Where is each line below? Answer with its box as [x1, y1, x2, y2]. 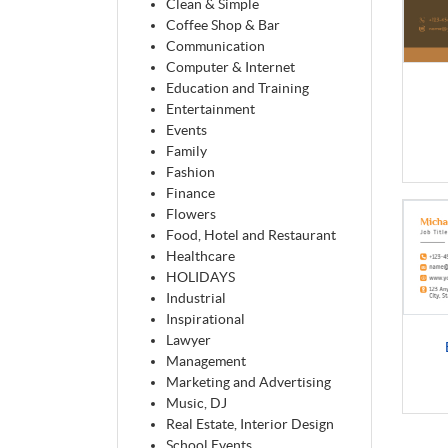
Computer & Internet [166, 59, 295, 76]
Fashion [166, 164, 215, 181]
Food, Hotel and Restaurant [166, 227, 336, 244]
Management [166, 353, 246, 370]
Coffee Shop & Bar [166, 17, 280, 34]
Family [166, 143, 207, 160]
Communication [166, 38, 265, 55]
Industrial [166, 290, 226, 307]
